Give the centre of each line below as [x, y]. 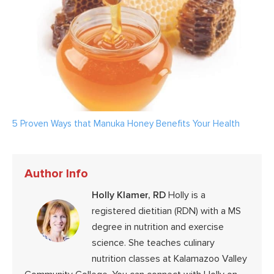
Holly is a [186, 195]
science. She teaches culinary [153, 243]
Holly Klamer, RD [129, 195]
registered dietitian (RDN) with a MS [166, 211]
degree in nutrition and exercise [158, 227]
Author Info [56, 174]
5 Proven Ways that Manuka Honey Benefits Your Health [126, 124]
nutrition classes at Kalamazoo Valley [169, 259]
